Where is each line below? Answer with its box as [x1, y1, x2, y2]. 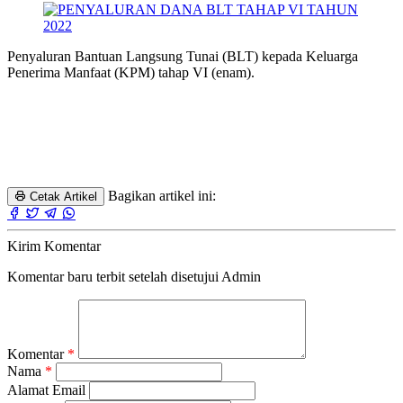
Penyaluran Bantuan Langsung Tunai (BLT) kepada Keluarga [7, 48, 358, 64]
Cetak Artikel [26, 189, 97, 203]
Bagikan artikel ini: [108, 187, 216, 203]
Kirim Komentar [7, 237, 101, 254]
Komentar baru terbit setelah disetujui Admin [7, 268, 261, 284]
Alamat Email [7, 381, 89, 398]
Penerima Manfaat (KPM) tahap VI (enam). [7, 64, 258, 80]
